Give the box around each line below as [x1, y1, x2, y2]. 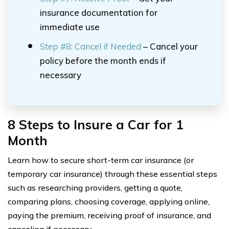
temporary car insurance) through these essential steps [8, 169, 217, 179]
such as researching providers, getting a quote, [8, 182, 182, 193]
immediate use [40, 21, 100, 32]
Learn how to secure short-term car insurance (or [8, 155, 194, 165]
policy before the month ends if [40, 55, 166, 66]
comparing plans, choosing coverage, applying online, [8, 196, 210, 207]
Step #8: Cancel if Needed [40, 41, 141, 52]
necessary [40, 70, 81, 80]
